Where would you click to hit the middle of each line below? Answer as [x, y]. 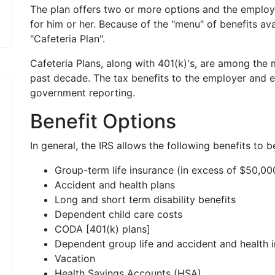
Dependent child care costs [118, 214]
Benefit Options [103, 121]
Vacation [75, 258]
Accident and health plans [115, 185]
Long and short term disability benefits [145, 199]
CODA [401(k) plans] [103, 229]
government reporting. [83, 93]
